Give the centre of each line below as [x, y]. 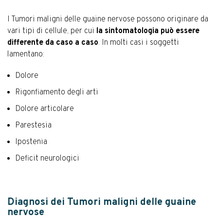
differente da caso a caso [53, 43]
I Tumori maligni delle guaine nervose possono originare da [108, 20]
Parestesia [33, 126]
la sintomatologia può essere [147, 31]
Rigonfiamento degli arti [57, 93]
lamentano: [26, 55]
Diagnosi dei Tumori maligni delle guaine [102, 203]
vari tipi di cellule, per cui [51, 31]
